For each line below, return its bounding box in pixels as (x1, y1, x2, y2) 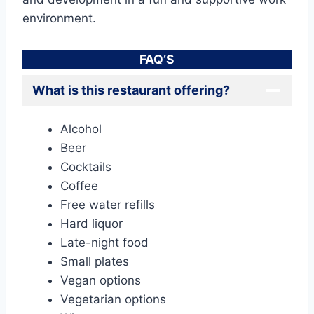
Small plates (60, 254, 129, 268)
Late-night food (60, 235, 149, 250)
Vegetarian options (60, 292, 166, 306)
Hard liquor (60, 216, 123, 231)
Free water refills (60, 197, 155, 212)
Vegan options (60, 273, 141, 287)
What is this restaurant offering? (32, 82, 230, 97)
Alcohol (60, 121, 102, 136)
